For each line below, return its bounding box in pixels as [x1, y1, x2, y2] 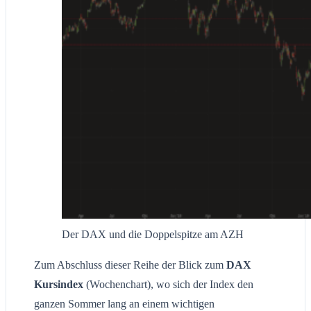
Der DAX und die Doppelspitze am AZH [62, 228, 244, 241]
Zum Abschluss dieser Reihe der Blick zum [34, 259, 226, 271]
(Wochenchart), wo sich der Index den [83, 278, 253, 291]
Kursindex [34, 278, 83, 291]
